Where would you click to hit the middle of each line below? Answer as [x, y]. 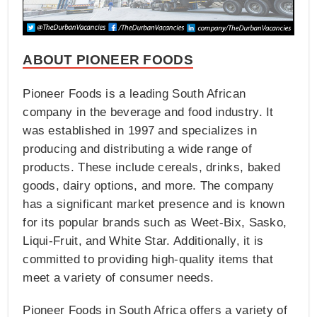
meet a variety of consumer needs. [119, 278]
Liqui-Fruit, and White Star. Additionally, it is [143, 241]
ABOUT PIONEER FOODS [108, 60]
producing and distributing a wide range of [137, 149]
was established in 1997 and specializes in [140, 131]
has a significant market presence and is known [154, 204]
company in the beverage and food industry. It [148, 113]
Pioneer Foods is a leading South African [134, 94]
